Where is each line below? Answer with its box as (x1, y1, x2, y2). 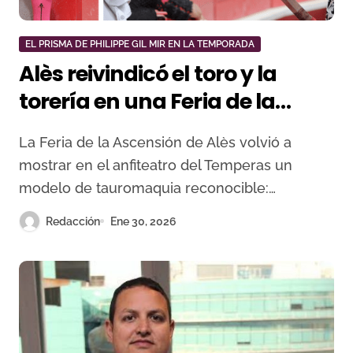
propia (19, 142, 88, 171)
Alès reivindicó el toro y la (19, 59, 277, 88)
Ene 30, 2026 (110, 214, 176, 228)
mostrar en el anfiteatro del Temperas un (19, 157, 292, 173)
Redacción (46, 214, 100, 228)
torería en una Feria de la (19, 87, 275, 116)
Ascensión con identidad (19, 114, 275, 143)
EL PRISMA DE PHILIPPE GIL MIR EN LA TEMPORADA (25, 39, 255, 50)
